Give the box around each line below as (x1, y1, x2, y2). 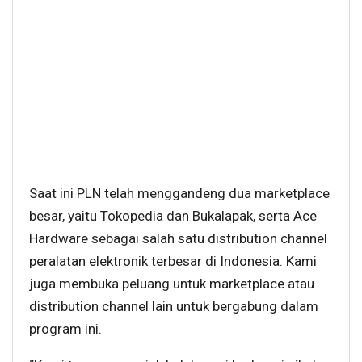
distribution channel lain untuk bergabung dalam (29, 298, 318, 315)
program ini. (29, 321, 102, 338)
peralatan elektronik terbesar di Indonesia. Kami (29, 253, 317, 270)
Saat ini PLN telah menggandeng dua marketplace (29, 185, 330, 202)
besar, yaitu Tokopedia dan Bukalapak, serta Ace (29, 208, 317, 225)
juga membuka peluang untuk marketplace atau (29, 276, 314, 293)
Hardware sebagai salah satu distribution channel (29, 230, 327, 247)
